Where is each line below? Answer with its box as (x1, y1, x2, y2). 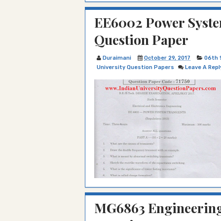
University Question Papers (97, 64, 174, 71)
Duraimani (103, 55, 131, 61)
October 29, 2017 (144, 55, 190, 61)
